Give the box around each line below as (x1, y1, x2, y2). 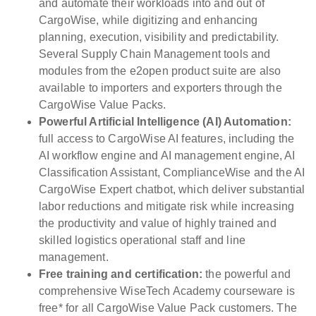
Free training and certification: (39, 268, 203, 281)
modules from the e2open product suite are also (39, 65, 281, 78)
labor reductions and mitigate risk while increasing (39, 200, 295, 213)
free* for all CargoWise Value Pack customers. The (39, 302, 297, 315)
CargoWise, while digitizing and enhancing (39, 14, 258, 27)
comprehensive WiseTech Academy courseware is (39, 285, 296, 298)
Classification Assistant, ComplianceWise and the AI (39, 166, 305, 179)
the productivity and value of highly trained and (39, 217, 276, 230)
